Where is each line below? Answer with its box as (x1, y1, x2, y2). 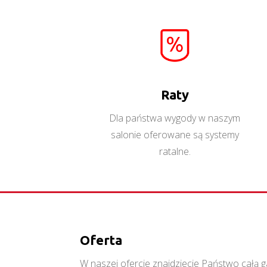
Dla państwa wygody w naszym (109, 111, 241, 125)
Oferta (80, 232, 123, 248)
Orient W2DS (112, 29, 182, 44)
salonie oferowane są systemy (110, 128, 239, 141)
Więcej (133, 46, 161, 60)
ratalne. (159, 144, 191, 158)
